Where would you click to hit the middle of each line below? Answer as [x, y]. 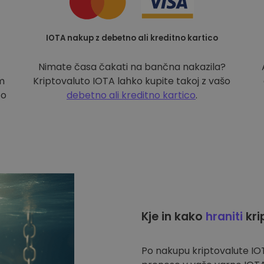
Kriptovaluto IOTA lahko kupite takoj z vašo [132, 81]
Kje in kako [174, 217]
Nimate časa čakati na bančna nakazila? [132, 67]
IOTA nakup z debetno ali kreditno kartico [132, 38]
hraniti [224, 217]
